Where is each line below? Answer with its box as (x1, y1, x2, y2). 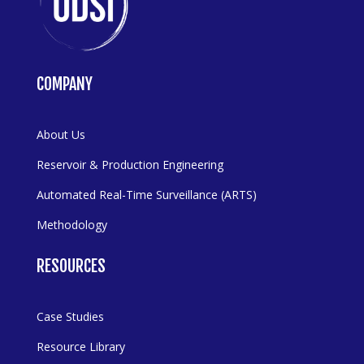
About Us (36, 126, 85, 142)
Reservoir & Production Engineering (36, 156, 223, 172)
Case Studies (36, 308, 104, 324)
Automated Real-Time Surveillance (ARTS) (36, 186, 260, 202)
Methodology (36, 216, 107, 232)
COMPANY (36, 73, 93, 94)
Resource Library (36, 338, 125, 354)
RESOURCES (36, 255, 106, 276)
